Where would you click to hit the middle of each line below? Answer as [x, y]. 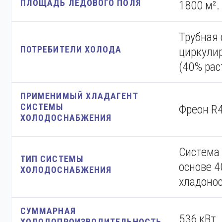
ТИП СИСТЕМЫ [52, 159]
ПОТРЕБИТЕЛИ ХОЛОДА [71, 49]
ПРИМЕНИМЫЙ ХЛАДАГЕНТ [79, 96]
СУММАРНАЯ [48, 211]
